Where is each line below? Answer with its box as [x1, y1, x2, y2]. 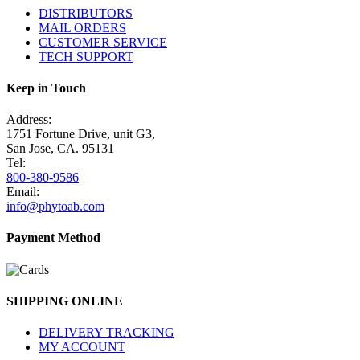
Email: [6, 185, 39, 199]
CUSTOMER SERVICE [39, 35, 167, 49]
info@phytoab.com [6, 199, 104, 214]
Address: [6, 112, 51, 127]
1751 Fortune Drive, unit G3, [6, 127, 155, 141]
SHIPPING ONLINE [6, 293, 123, 308]
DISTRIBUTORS [39, 6, 133, 20]
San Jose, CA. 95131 [6, 141, 114, 156]
